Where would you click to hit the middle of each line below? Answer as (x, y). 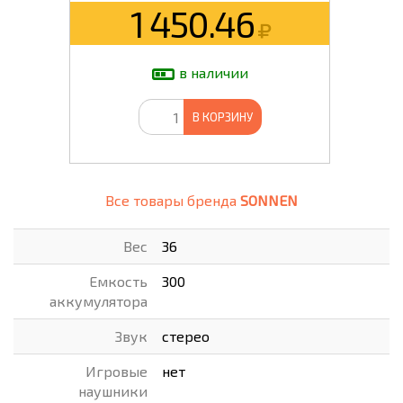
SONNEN (269, 200)
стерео (186, 336)
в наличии (213, 73)
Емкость (118, 281)
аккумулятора (99, 301)
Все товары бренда (173, 200)
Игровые (116, 371)
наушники (113, 391)
